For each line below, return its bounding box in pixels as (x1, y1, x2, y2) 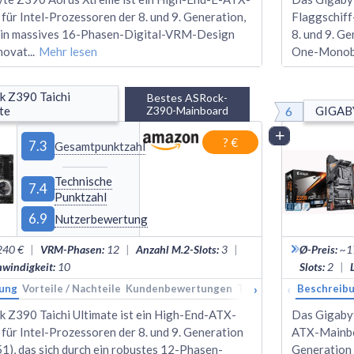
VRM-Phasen (40, 242, 102, 256)
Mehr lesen (39, 43, 97, 58)
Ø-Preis (299, 242, 335, 256)
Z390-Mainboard (146, 103, 229, 117)
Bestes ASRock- (147, 90, 228, 104)
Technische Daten (237, 281, 328, 295)
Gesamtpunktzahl (55, 138, 146, 153)
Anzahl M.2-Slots (136, 242, 217, 256)
